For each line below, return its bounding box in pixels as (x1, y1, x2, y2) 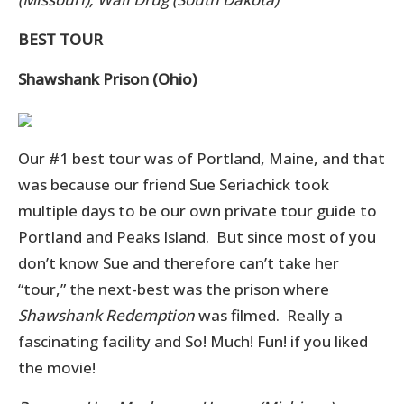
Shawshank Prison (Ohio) (18, 68, 197, 89)
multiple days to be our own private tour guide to (18, 199, 377, 221)
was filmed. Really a (198, 304, 343, 326)
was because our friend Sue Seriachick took (18, 173, 329, 195)
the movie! (18, 356, 96, 378)
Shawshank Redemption (18, 304, 198, 326)
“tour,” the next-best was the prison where (18, 278, 329, 299)
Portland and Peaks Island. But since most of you (18, 225, 376, 247)
